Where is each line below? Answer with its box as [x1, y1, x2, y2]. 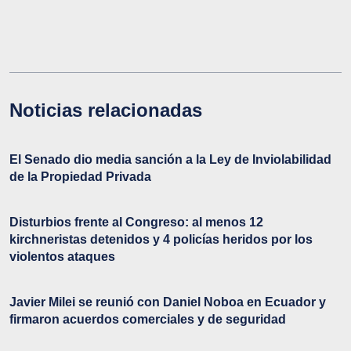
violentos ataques [9, 249, 115, 263]
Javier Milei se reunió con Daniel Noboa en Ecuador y [9, 295, 326, 309]
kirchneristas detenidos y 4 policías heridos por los [9, 232, 313, 246]
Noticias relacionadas [9, 99, 202, 121]
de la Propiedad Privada [9, 169, 151, 183]
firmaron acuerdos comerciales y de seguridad [9, 312, 286, 326]
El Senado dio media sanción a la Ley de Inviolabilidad [9, 152, 331, 166]
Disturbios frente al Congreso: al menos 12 [9, 215, 263, 229]
